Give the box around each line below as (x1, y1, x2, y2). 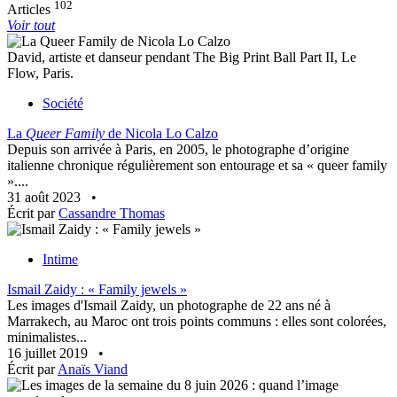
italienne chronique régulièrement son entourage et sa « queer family (7, 158, 387, 174)
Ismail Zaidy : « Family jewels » (7, 282, 187, 298)
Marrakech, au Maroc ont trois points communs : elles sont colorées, (7, 314, 386, 330)
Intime (43, 252, 78, 268)
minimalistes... (7, 330, 87, 346)
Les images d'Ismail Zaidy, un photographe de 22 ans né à (7, 298, 331, 314)
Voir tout (7, 18, 55, 34)
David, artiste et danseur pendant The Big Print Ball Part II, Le (7, 50, 356, 66)
